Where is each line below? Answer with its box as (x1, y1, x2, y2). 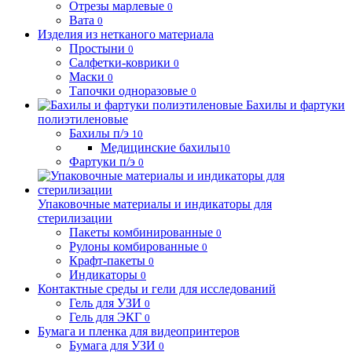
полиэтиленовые (38, 112, 128, 126)
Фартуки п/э (69, 155, 135, 168)
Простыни (69, 42, 125, 55)
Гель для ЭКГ (69, 310, 141, 324)
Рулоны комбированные (69, 240, 199, 253)
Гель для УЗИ (69, 296, 141, 310)
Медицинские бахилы (101, 141, 219, 154)
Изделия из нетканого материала (38, 27, 214, 41)
